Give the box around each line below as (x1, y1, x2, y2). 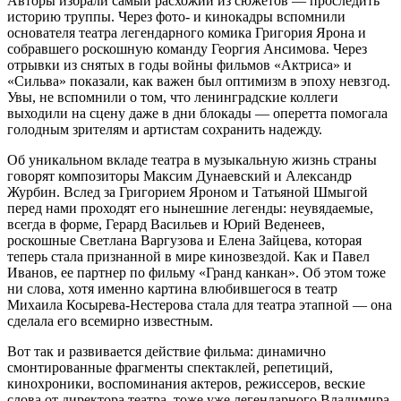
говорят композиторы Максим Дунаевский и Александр (7, 168, 352, 184)
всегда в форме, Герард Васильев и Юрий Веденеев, (7, 217, 325, 233)
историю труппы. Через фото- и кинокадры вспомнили (7, 9, 346, 25)
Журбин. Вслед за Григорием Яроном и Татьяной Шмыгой (7, 184, 368, 200)
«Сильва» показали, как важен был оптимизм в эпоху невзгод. (7, 73, 390, 90)
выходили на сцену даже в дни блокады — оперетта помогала (7, 106, 388, 122)
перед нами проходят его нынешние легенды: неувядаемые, (7, 200, 373, 217)
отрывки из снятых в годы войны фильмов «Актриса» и (7, 57, 352, 73)
